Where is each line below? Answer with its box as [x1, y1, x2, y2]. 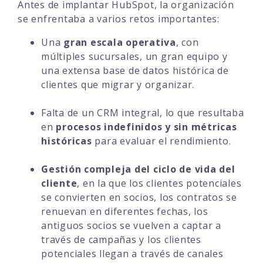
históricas [41, 134, 92, 147]
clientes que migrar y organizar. [41, 77, 194, 91]
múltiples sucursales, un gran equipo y [41, 49, 228, 63]
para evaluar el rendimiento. [92, 134, 231, 147]
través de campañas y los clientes [41, 232, 201, 246]
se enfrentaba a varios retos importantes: [18, 12, 220, 25]
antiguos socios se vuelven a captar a [41, 218, 221, 232]
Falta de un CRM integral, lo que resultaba [41, 106, 244, 119]
